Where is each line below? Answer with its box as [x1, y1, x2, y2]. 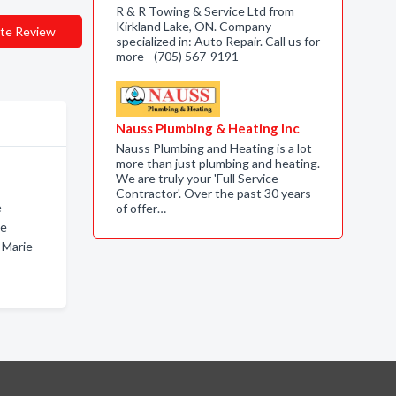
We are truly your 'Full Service [115, 171, 278, 186]
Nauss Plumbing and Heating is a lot [115, 141, 312, 156]
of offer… [115, 201, 166, 216]
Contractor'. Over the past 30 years [115, 186, 311, 201]
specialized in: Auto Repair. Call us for [115, 34, 320, 49]
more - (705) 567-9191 [115, 49, 239, 64]
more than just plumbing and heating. [115, 156, 320, 171]
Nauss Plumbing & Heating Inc [115, 120, 300, 136]
